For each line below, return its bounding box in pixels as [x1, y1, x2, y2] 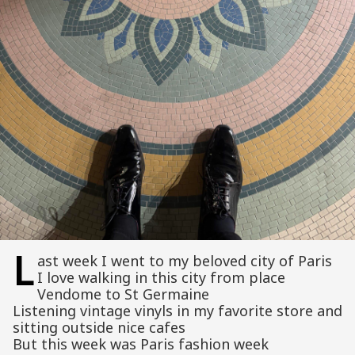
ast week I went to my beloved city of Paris [36, 251, 332, 271]
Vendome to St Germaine [36, 284, 209, 304]
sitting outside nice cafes [13, 318, 185, 338]
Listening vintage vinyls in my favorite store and [13, 301, 342, 321]
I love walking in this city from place [36, 268, 285, 288]
